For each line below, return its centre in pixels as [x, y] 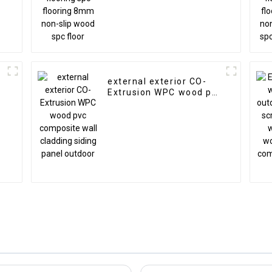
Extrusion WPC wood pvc [165, 93]
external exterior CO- [157, 82]
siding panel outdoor [156, 114]
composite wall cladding [164, 104]
